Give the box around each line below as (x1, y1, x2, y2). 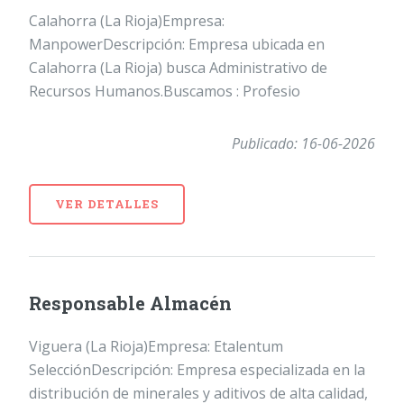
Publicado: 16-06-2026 (232, 133, 375, 153)
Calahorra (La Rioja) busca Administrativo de (29, 57, 327, 78)
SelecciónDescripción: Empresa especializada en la (29, 359, 365, 380)
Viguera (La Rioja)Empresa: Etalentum (29, 335, 283, 356)
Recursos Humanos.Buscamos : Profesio (29, 80, 300, 101)
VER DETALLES (54, 196, 160, 211)
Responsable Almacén (29, 290, 232, 315)
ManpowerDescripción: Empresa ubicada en (29, 33, 325, 54)
